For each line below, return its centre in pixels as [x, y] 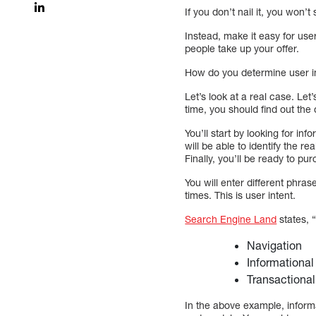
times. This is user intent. [241, 195]
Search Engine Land [231, 219]
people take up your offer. [242, 48]
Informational [281, 262]
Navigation [275, 245]
